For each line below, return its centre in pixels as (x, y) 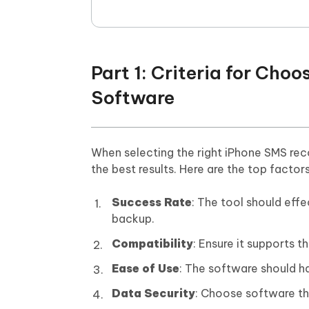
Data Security (153, 293)
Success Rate (152, 202)
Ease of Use (146, 268)
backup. (133, 219)
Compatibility (152, 243)
